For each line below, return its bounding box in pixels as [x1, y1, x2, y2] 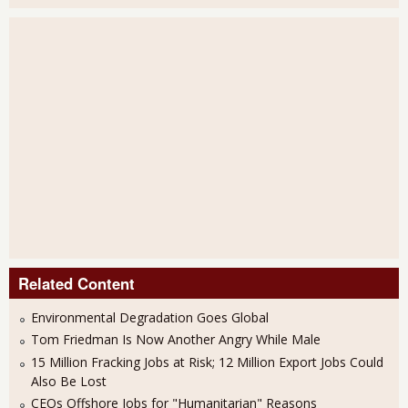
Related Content [18, 271, 135, 294]
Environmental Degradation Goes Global [31, 308, 269, 326]
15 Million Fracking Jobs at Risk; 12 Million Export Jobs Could [31, 352, 383, 371]
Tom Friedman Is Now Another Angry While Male [31, 331, 321, 349]
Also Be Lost [31, 372, 107, 390]
